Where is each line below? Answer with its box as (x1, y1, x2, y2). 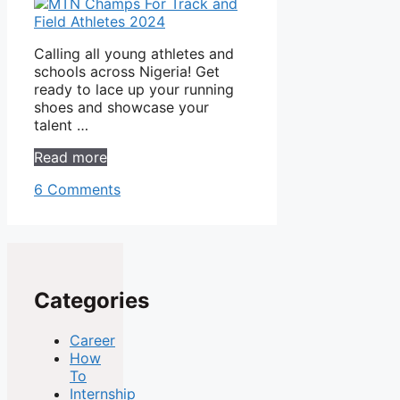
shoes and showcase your (34, 97, 209, 116)
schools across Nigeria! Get (34, 62, 220, 80)
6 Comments (34, 179, 121, 198)
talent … (34, 115, 88, 134)
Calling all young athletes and (34, 44, 234, 62)
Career (70, 330, 115, 349)
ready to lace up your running (34, 79, 234, 98)
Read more (34, 147, 107, 166)
